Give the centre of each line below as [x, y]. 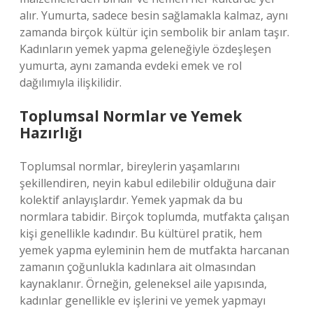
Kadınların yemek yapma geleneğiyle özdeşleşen [145, 49]
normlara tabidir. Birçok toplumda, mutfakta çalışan [154, 217]
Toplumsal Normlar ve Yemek [131, 116]
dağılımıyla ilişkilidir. [71, 82]
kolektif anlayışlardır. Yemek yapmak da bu [131, 200]
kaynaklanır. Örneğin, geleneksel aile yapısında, [143, 284]
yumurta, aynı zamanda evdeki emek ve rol [131, 66]
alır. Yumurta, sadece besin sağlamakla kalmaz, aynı [154, 15]
